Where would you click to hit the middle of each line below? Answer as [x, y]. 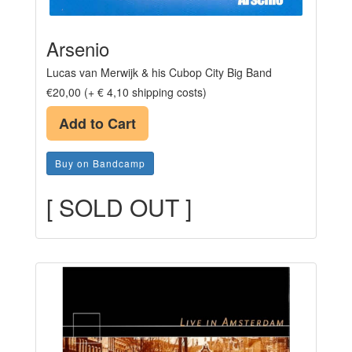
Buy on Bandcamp [100, 163]
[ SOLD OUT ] [119, 207]
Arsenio [78, 48]
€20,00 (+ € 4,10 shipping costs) [126, 92]
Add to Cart [97, 123]
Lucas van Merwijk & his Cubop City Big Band [159, 72]
